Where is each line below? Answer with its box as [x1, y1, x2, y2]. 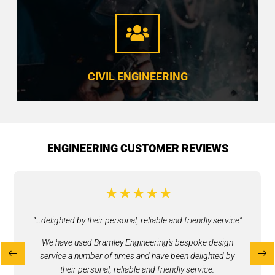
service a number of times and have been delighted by [40, 251, 235, 261]
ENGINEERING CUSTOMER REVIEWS [47, 142, 228, 155]
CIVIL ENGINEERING [87, 70, 188, 83]
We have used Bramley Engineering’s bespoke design [41, 238, 233, 248]
